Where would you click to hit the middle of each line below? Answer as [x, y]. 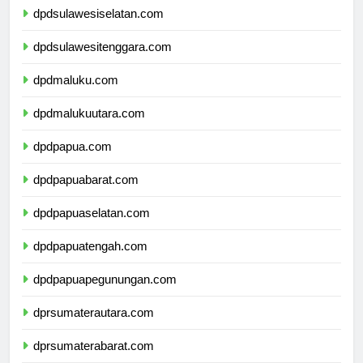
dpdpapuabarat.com [86, 194]
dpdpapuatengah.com [90, 261]
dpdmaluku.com [76, 95]
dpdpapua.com [73, 161]
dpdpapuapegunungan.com [105, 294]
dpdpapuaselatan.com [92, 228]
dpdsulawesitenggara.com [102, 62]
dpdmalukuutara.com [89, 128]
